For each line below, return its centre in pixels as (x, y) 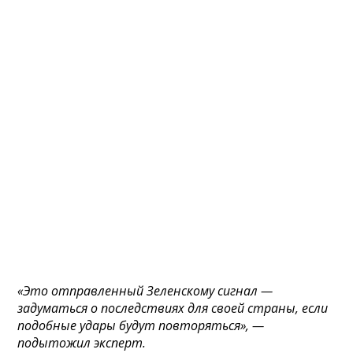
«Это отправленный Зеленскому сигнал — (145, 291)
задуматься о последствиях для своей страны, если (173, 308)
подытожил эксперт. (82, 343)
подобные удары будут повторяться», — (141, 325)
